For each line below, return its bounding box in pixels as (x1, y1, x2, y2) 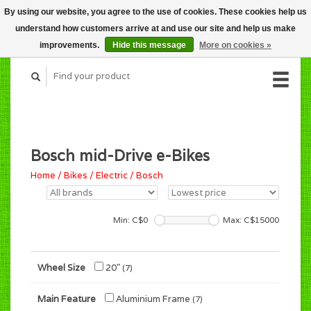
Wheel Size (37, 262, 85, 274)
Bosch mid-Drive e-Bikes (31, 145, 210, 165)
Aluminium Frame (114, 293, 192, 305)
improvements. (40, 40, 101, 50)
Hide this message (112, 40, 186, 50)
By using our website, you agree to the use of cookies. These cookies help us (4, 7, 307, 17)
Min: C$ (113, 215, 143, 225)
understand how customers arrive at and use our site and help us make (15, 24, 296, 33)
